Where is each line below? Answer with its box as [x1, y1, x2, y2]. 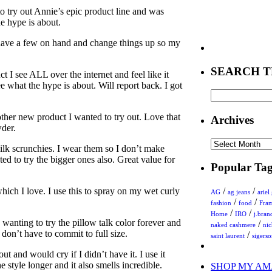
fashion [211, 199, 231, 207]
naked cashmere [211, 221, 256, 229]
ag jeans [228, 188, 250, 196]
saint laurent [211, 232, 245, 240]
